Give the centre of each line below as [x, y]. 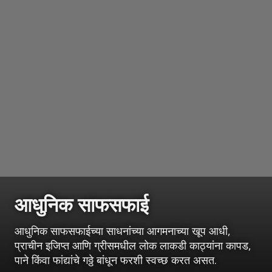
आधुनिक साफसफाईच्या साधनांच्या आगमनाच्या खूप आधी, [123, 230]
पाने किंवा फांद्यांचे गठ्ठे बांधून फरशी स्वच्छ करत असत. [116, 260]
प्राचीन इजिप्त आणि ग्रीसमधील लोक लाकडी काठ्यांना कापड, [133, 245]
